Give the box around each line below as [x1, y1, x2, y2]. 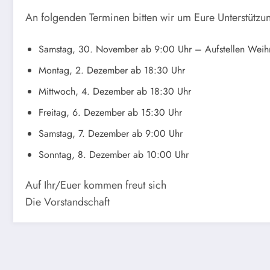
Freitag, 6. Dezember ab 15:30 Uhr [39, 105, 182, 119]
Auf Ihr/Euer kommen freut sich [25, 177, 166, 193]
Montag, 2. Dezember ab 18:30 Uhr [39, 63, 185, 77]
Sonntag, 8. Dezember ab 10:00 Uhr [39, 147, 189, 162]
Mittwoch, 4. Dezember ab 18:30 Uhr [39, 84, 191, 98]
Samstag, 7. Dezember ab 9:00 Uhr [39, 126, 183, 140]
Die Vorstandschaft [25, 193, 110, 210]
